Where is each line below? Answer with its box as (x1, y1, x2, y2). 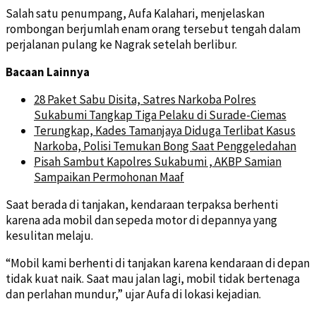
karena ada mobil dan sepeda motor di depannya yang (6, 212, 277, 228)
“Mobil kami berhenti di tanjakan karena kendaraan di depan (6, 255, 310, 271)
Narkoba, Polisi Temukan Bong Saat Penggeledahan (34, 138, 296, 154)
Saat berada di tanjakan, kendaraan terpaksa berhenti (6, 196, 278, 212)
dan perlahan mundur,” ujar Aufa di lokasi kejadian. (6, 286, 261, 302)
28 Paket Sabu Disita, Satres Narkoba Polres (34, 91, 256, 107)
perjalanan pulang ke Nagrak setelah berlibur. (6, 36, 237, 52)
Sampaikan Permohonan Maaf (34, 169, 184, 185)
